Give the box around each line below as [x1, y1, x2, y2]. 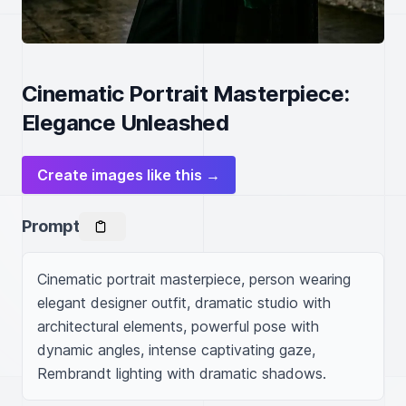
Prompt [22, 217, 80, 236]
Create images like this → [37, 166, 220, 184]
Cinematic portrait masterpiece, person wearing [37, 270, 351, 288]
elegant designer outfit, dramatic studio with [37, 294, 331, 312]
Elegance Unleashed [22, 110, 229, 136]
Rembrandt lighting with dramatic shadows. [37, 364, 326, 382]
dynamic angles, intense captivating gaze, [37, 341, 315, 359]
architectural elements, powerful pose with [37, 317, 319, 335]
